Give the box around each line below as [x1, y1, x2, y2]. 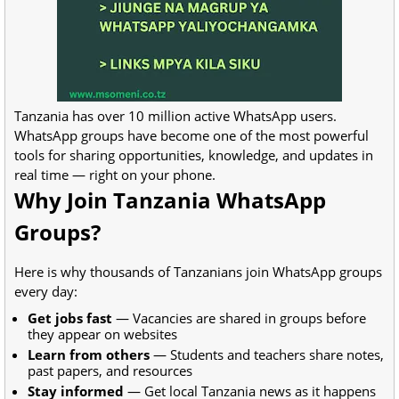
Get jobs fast [28, 309, 112, 327]
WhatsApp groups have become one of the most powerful [14, 126, 369, 144]
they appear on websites [28, 325, 177, 343]
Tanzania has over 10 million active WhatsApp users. [14, 107, 337, 125]
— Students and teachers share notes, [150, 346, 384, 363]
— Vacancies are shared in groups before [112, 309, 366, 327]
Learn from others [28, 346, 150, 363]
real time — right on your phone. [14, 166, 216, 183]
